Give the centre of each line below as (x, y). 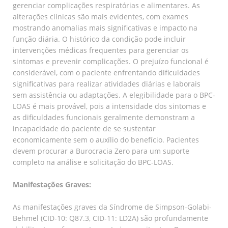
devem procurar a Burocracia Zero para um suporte (101, 151)
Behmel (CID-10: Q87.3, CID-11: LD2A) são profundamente (110, 218)
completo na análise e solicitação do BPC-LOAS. (93, 162)
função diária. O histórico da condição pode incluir (99, 39)
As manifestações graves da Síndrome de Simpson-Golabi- (112, 207)
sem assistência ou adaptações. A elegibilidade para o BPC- (114, 95)
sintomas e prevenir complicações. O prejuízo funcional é (111, 61)
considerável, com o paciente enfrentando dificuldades (106, 72)
